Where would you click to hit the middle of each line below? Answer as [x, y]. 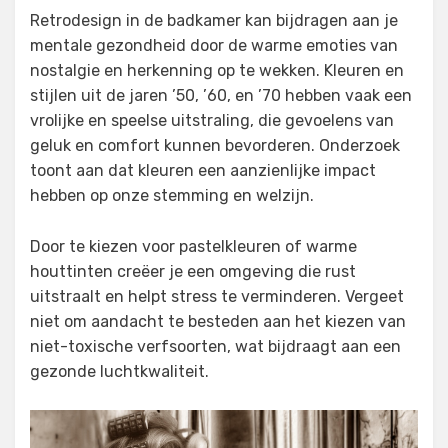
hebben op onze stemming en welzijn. [172, 196]
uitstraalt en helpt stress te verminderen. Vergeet [217, 297]
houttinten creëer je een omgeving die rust [193, 272]
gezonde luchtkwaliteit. [119, 372]
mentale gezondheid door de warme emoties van [214, 46]
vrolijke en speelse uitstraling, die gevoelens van [212, 121]
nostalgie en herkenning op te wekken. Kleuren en [217, 71]
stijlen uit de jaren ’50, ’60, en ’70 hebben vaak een [221, 96]
